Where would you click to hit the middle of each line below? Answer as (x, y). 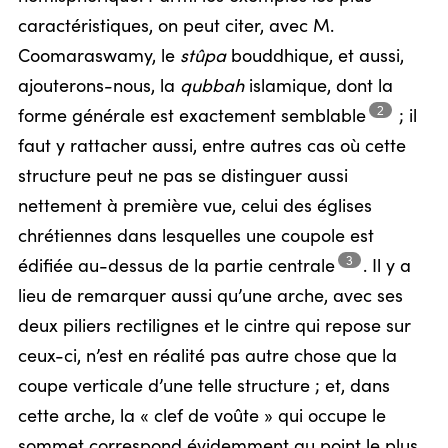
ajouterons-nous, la (99, 87)
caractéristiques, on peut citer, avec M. (176, 27)
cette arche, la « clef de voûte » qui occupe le (202, 417)
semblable (323, 117)
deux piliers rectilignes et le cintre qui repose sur (214, 327)
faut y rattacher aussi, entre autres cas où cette (212, 147)
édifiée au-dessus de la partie (143, 267)
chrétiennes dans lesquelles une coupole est (196, 237)
